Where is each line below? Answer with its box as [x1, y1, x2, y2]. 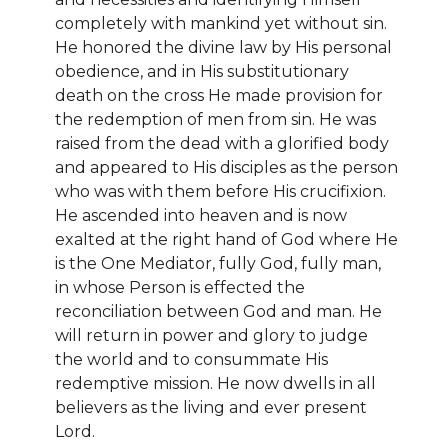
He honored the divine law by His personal [55, 37, 392, 57]
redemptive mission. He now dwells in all [55, 373, 376, 393]
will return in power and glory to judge [55, 325, 368, 345]
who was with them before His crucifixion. [55, 181, 386, 201]
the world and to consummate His [55, 349, 328, 369]
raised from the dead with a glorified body [55, 133, 389, 153]
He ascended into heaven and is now [55, 205, 347, 225]
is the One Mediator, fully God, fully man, [55, 253, 381, 273]
